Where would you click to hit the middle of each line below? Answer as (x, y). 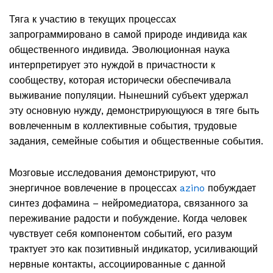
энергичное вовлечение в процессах (94, 188)
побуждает (230, 188)
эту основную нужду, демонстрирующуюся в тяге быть (134, 110)
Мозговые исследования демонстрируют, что (112, 172)
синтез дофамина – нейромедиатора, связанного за (129, 203)
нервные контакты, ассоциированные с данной (117, 264)
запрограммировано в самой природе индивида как (128, 34)
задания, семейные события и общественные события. (136, 141)
